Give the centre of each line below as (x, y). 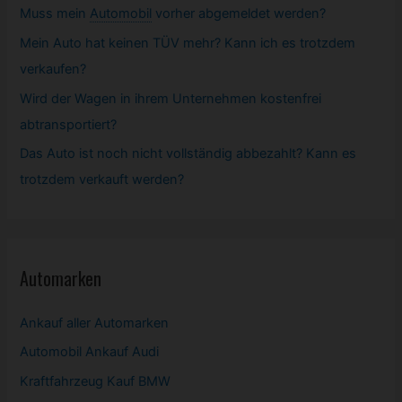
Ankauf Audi (122, 352)
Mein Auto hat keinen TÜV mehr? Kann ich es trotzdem (188, 43)
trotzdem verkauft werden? (102, 180)
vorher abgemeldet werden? (241, 14)
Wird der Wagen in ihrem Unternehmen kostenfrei (171, 98)
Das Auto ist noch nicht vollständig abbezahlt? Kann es (188, 154)
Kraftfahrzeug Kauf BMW (96, 381)
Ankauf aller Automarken (95, 323)
